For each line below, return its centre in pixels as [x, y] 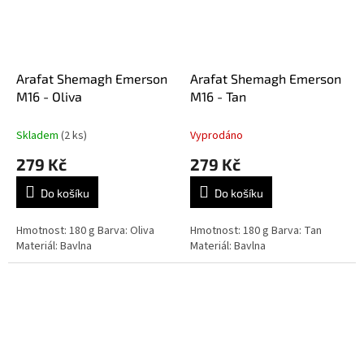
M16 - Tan [218, 96]
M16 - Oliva [49, 96]
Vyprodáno [217, 135]
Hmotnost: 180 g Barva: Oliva [85, 230]
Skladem [39, 135]
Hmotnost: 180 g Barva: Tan [256, 230]
